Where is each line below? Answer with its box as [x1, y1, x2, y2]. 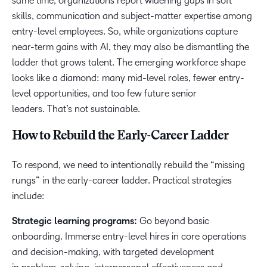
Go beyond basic [137, 216, 209, 226]
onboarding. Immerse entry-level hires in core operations [12, 231, 246, 241]
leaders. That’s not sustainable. [12, 104, 142, 114]
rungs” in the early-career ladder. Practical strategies [12, 175, 232, 185]
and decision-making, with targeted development [12, 247, 214, 257]
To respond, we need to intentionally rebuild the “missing [12, 160, 245, 170]
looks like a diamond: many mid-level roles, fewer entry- [12, 73, 244, 83]
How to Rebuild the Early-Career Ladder [12, 130, 229, 143]
